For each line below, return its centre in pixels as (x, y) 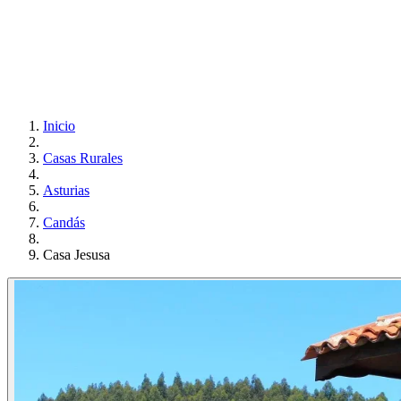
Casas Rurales (83, 158)
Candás (64, 222)
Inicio (59, 126)
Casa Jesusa (77, 255)
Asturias (66, 190)
